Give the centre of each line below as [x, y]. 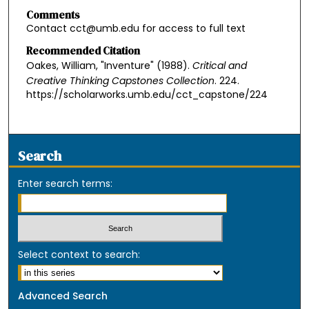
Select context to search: [79, 254]
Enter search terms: [66, 184]
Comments [53, 14]
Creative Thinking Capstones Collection [120, 80]
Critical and [219, 65]
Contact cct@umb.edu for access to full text [136, 28]
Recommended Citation [83, 50]
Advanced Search [63, 296]
